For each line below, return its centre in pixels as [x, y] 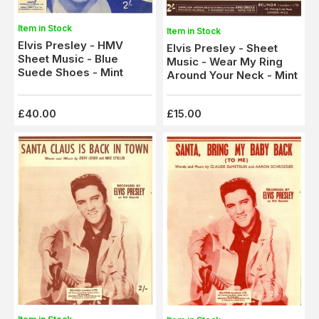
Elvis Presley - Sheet [222, 48]
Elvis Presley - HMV [70, 46]
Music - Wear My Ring [225, 62]
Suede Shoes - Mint [70, 73]
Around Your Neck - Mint [232, 75]
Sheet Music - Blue [68, 59]
